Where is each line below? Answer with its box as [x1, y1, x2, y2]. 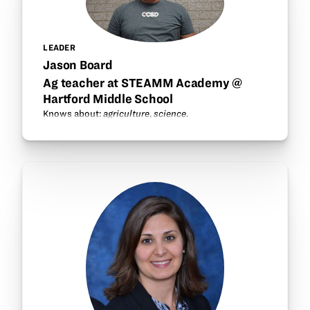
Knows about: [43, 109, 104, 120]
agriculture [103, 109, 150, 120]
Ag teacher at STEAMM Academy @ [43, 75, 242, 89]
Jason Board [43, 58, 113, 72]
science [154, 109, 187, 120]
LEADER [43, 43, 75, 53]
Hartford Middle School [43, 91, 173, 105]
